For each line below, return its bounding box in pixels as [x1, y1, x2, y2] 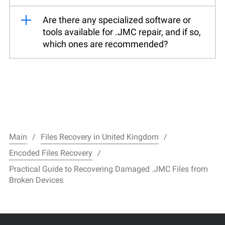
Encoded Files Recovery [9, 148, 92, 158]
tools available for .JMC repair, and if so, [43, 26, 201, 37]
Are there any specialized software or [43, 14, 191, 25]
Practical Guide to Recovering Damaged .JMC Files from [9, 164, 208, 174]
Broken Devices [9, 175, 63, 185]
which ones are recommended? [43, 38, 168, 49]
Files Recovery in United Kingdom [41, 132, 159, 142]
